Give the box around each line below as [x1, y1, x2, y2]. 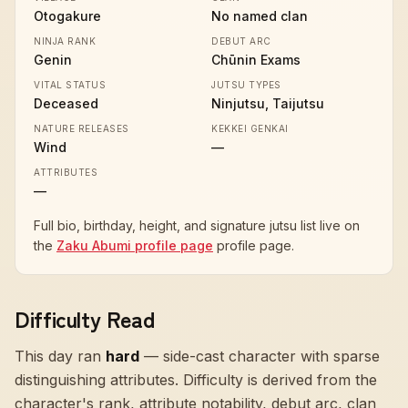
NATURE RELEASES [34, 123, 129, 134]
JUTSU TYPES [211, 79, 281, 90]
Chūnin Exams [211, 52, 301, 67]
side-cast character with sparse [163, 347, 380, 365]
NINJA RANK [34, 36, 96, 46]
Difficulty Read [15, 302, 155, 334]
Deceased [34, 96, 98, 111]
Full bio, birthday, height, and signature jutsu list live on [34, 218, 360, 233]
